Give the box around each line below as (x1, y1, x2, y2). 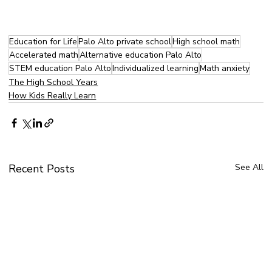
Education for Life (9, 36, 78, 48)
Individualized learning (112, 63, 199, 75)
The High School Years (8, 76, 98, 89)
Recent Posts (8, 161, 75, 177)
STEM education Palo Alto (9, 63, 112, 75)
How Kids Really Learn (8, 90, 97, 102)
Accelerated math (9, 49, 79, 61)
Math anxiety (200, 63, 250, 75)
